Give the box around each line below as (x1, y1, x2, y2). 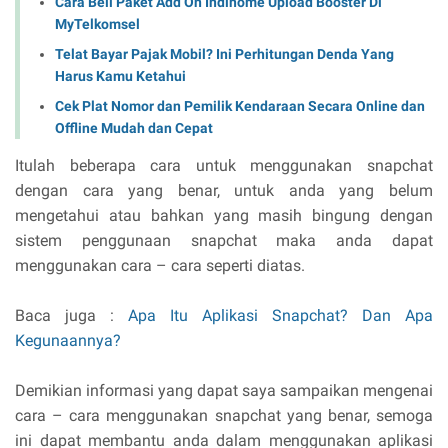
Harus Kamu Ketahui (55, 67, 186, 84)
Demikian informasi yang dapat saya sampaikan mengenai (15, 380, 433, 400)
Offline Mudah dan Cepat (55, 119, 213, 136)
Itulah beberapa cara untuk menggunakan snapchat (15, 155, 433, 175)
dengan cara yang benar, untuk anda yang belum (15, 180, 433, 200)
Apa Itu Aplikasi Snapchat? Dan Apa (128, 305, 433, 325)
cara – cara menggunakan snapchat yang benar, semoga (15, 405, 433, 425)
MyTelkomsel (55, 15, 140, 32)
